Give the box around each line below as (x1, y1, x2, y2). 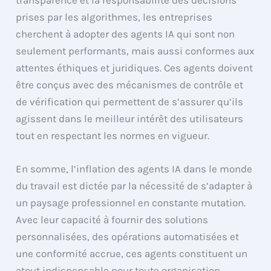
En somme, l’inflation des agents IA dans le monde (16, 163, 253, 175)
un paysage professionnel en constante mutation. (16, 197, 246, 209)
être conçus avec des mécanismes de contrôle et (16, 79, 244, 91)
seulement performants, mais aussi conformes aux (16, 45, 255, 57)
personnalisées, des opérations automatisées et (16, 230, 240, 243)
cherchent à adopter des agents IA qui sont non (16, 28, 235, 41)
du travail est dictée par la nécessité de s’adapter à (16, 180, 253, 192)
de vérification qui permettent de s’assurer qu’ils (16, 96, 244, 108)
